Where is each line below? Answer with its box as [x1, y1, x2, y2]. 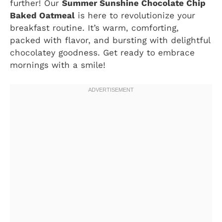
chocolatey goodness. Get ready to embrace [10, 48, 195, 58]
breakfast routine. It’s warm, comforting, [10, 23, 179, 33]
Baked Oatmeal [10, 10, 75, 21]
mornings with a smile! [10, 60, 106, 70]
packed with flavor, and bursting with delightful [10, 35, 210, 46]
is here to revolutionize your [75, 10, 195, 21]
